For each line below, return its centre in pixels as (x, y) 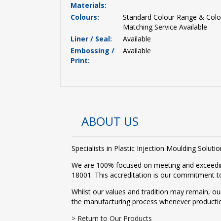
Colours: (85, 17)
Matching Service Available (165, 27)
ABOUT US (110, 121)
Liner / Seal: (91, 39)
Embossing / (92, 51)
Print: (80, 60)
